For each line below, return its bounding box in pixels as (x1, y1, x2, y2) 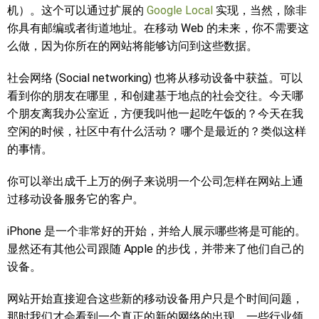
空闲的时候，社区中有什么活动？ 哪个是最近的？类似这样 (7, 125, 306, 138)
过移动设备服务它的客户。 (7, 192, 144, 206)
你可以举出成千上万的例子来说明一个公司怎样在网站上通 (7, 174, 303, 188)
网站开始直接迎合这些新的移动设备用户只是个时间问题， (7, 292, 303, 305)
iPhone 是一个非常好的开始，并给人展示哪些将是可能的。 (7, 224, 306, 238)
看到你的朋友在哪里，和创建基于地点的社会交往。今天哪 (7, 89, 303, 103)
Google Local (147, 4, 213, 17)
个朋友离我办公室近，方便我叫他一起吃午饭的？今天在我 (7, 107, 303, 120)
